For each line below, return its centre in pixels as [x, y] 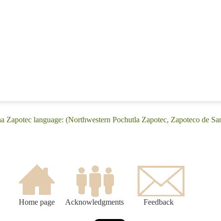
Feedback [159, 202]
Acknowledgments [94, 202]
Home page [37, 202]
